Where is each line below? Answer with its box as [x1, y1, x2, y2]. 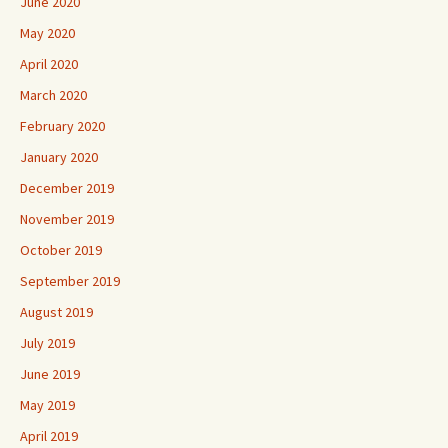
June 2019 [20, 364, 80, 383]
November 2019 [20, 209, 114, 228]
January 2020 [20, 147, 98, 166]
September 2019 [20, 271, 120, 290]
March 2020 [20, 85, 87, 104]
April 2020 [20, 54, 78, 73]
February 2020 [20, 116, 105, 135]
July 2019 [20, 333, 75, 352]
